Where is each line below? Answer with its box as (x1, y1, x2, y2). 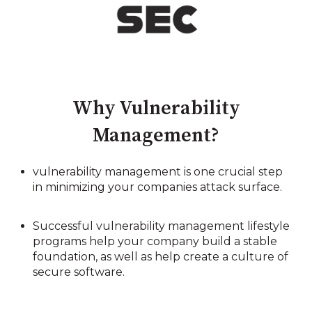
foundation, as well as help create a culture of (33, 249, 289, 263)
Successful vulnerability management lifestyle (33, 219, 290, 233)
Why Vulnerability (72, 95, 240, 120)
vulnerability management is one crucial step (33, 165, 283, 179)
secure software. (33, 265, 125, 279)
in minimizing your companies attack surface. (33, 180, 283, 194)
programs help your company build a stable (33, 234, 278, 248)
